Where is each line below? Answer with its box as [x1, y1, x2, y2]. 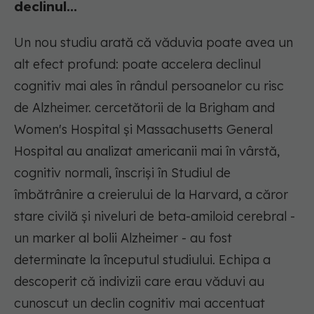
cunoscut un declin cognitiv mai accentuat [14, 295, 265, 312]
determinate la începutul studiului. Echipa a [14, 252, 271, 268]
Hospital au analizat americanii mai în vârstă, [14, 143, 280, 160]
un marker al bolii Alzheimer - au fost [14, 230, 232, 247]
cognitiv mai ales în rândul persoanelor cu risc [14, 78, 284, 95]
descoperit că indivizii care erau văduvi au [14, 273, 264, 290]
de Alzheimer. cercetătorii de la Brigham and [14, 100, 275, 116]
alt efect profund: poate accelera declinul [14, 56, 261, 73]
